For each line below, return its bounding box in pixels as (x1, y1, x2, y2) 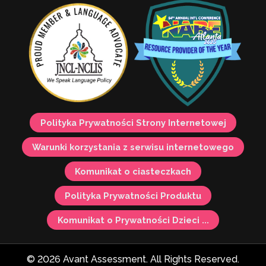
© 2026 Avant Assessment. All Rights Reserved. (27, 254, 239, 265)
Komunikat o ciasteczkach (75, 166, 191, 177)
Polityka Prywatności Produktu (65, 191, 201, 201)
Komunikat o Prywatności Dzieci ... (57, 215, 209, 226)
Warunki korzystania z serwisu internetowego (32, 142, 234, 153)
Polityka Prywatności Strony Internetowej (40, 118, 226, 128)
